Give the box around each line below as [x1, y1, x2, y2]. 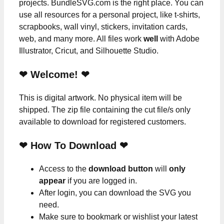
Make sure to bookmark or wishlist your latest [39, 212, 197, 221]
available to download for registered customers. [19, 117, 186, 126]
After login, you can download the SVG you [39, 188, 191, 197]
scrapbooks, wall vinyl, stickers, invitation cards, [19, 22, 187, 31]
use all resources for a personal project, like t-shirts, [19, 10, 200, 19]
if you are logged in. [65, 176, 137, 185]
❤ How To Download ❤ [19, 140, 128, 151]
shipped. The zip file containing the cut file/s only [19, 105, 190, 114]
